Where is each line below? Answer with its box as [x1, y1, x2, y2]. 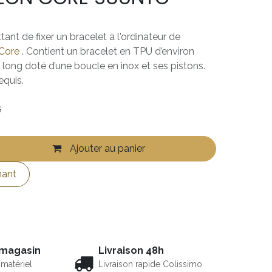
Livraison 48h [98, 244, 164, 256]
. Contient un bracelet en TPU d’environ [19, 45, 194, 57]
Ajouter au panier [67, 142, 146, 154]
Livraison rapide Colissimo [98, 259, 202, 269]
